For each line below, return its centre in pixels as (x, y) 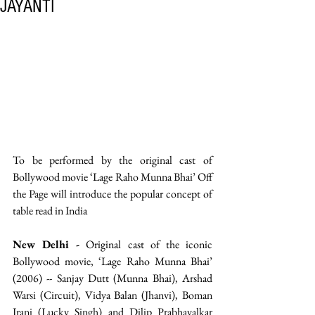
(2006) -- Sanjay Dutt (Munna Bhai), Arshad (112, 278)
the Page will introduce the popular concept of (112, 194)
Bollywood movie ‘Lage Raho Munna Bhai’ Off (112, 177)
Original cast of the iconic (146, 245)
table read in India (50, 211)
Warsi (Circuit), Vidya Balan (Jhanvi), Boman (112, 295)
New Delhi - (46, 245)
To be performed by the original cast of (112, 160)
